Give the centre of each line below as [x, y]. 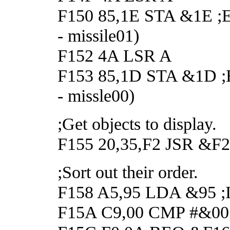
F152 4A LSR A [115, 55]
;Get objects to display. [137, 123]
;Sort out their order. [128, 172]
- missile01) [98, 35]
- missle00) [96, 95]
